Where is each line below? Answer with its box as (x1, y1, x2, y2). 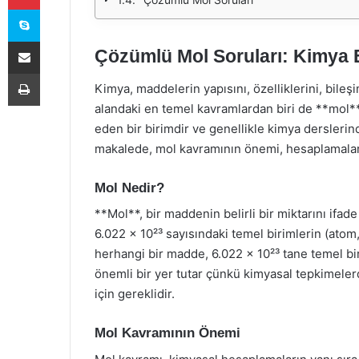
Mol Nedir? (95, 179, 164, 196)
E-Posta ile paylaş (39, 34, 71, 47)
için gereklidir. (95, 286, 175, 301)
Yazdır (39, 67, 70, 79)
